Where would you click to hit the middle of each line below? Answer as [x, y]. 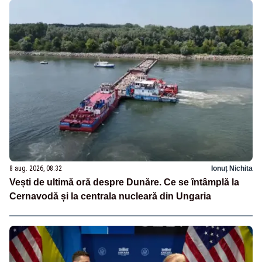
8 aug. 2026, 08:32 [36, 168]
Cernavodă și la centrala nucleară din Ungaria [110, 196]
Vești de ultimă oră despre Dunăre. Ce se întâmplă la [124, 182]
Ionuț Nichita [232, 168]
